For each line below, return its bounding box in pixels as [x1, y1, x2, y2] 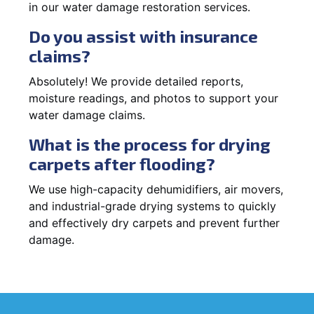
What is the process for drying [29, 133, 271, 154]
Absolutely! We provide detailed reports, [29, 74, 243, 88]
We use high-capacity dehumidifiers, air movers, [29, 182, 283, 196]
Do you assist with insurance [29, 25, 258, 46]
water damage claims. [29, 107, 145, 122]
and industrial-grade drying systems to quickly [29, 198, 276, 213]
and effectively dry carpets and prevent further [29, 215, 280, 230]
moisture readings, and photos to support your [29, 90, 278, 105]
